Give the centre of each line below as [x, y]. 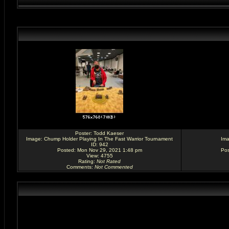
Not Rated [109, 161]
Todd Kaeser [109, 133]
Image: [35, 139]
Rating [86, 161]
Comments [79, 167]
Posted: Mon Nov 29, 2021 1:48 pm [99, 150]
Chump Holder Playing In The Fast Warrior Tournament [108, 139]
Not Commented [113, 167]
